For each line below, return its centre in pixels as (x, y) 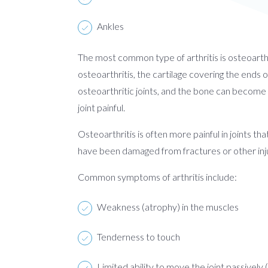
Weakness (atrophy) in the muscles (168, 206)
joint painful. (101, 107)
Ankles (110, 26)
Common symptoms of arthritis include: (157, 176)
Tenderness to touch (138, 236)
